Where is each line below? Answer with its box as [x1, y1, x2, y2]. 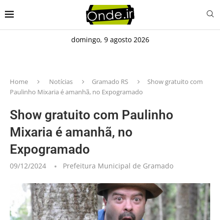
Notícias [49, 77, 73, 86]
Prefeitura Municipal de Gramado [63, 161, 173, 170]
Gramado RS [92, 77, 128, 86]
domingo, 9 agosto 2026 [71, 34, 149, 44]
